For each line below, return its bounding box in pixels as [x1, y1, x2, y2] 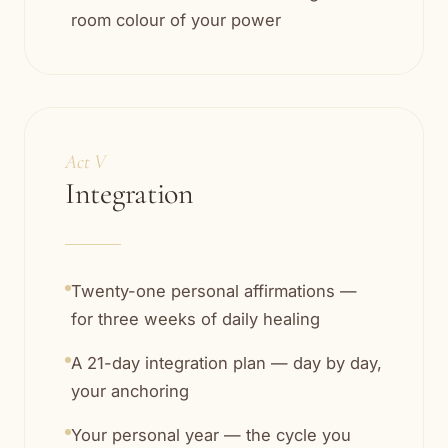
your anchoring [71, 381, 189, 402]
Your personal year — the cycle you [71, 425, 351, 446]
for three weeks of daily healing [71, 309, 320, 330]
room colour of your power [71, 10, 281, 31]
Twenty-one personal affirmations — [71, 281, 357, 302]
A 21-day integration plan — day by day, [71, 353, 382, 374]
